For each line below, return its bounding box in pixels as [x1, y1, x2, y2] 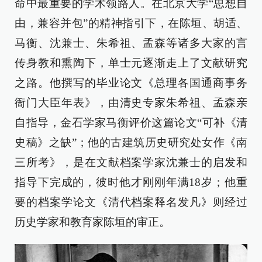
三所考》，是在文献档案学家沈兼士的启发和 [15, 156, 247, 168]
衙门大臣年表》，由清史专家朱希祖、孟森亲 [15, 96, 247, 109]
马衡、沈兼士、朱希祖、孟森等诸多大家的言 [15, 36, 247, 49]
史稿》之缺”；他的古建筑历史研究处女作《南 [15, 136, 247, 149]
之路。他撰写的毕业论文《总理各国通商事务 [15, 76, 247, 89]
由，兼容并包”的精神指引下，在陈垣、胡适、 [15, 16, 247, 29]
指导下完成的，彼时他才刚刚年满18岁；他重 [15, 175, 247, 188]
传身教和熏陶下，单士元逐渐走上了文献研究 [15, 56, 247, 69]
